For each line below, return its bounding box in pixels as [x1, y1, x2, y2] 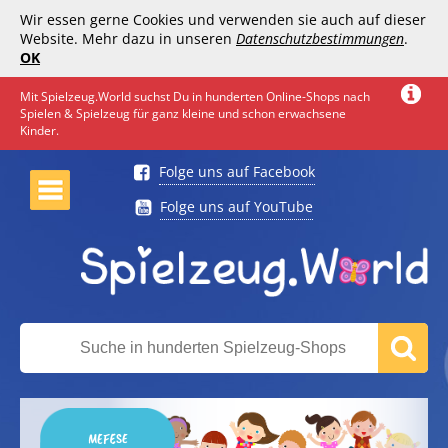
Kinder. [20, 122, 59, 139]
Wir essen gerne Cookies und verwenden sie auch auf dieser [20, 10, 426, 29]
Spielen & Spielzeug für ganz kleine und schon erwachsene [20, 105, 346, 122]
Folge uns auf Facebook [158, 162, 315, 181]
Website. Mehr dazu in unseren [20, 29, 236, 48]
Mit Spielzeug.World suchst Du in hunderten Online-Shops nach [20, 88, 370, 105]
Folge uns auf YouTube [160, 197, 313, 216]
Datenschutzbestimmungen [236, 29, 404, 48]
